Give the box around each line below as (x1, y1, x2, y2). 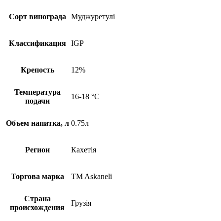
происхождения (10, 203, 65, 212)
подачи (25, 97, 50, 105)
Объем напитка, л (5, 119, 69, 127)
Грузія (71, 199, 91, 207)
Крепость (20, 66, 54, 74)
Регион (25, 146, 50, 154)
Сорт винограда (8, 12, 66, 21)
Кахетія (71, 146, 96, 154)
